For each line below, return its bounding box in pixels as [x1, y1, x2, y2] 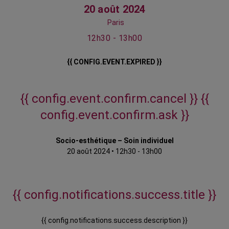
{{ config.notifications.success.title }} [13, 188, 216, 202]
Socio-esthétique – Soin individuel [55, 136, 174, 145]
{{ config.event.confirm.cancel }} [20, 91, 201, 106]
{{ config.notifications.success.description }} [41, 216, 188, 225]
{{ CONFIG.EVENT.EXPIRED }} [67, 58, 162, 66]
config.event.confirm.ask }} [40, 108, 189, 123]
